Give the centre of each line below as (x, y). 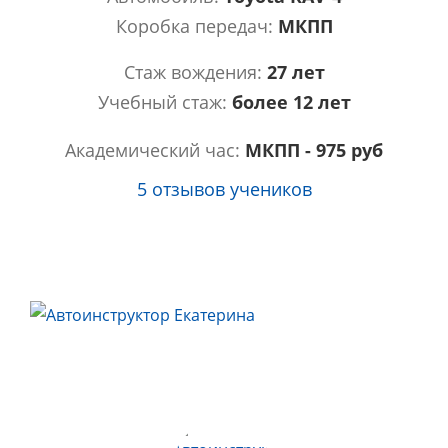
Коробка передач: (196, 26)
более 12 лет (291, 102)
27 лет (295, 72)
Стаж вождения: (195, 72)
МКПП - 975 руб (314, 150)
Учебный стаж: (164, 102)
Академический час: (155, 150)
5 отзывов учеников (224, 189)
